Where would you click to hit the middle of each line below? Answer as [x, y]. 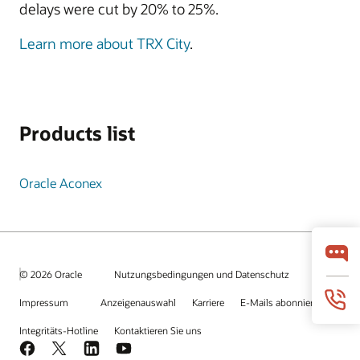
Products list [77, 133]
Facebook [46, 348]
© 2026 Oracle [51, 274]
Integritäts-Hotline [59, 330]
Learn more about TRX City [104, 43]
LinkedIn [107, 348]
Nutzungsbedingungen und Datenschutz [202, 274]
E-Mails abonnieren [282, 302]
